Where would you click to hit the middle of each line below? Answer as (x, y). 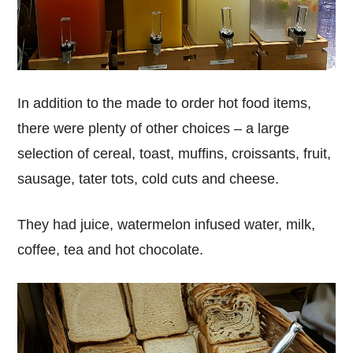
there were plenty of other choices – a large (154, 128)
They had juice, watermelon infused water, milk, (167, 224)
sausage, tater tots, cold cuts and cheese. (149, 178)
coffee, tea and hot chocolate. (111, 249)
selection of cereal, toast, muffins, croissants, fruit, (175, 153)
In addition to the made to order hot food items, (165, 103)
